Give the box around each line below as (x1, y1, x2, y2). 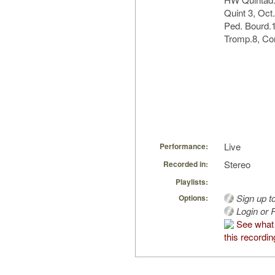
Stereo (224, 158, 250, 171)
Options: (179, 192, 208, 204)
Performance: (160, 141, 208, 152)
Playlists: (176, 176, 208, 188)
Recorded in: (163, 158, 208, 170)
